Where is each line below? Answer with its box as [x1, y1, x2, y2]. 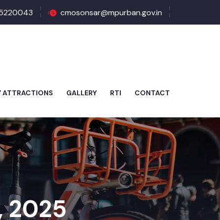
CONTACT [135, 88, 170, 97]
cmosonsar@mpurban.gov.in [60, 7, 162, 18]
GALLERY [66, 88, 97, 97]
